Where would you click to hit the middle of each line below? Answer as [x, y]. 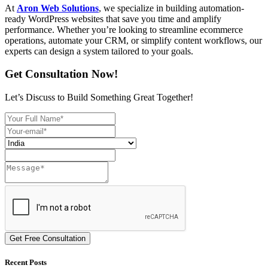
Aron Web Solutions [58, 8]
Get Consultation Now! [61, 74]
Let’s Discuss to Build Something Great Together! [99, 98]
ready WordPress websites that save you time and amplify [113, 19]
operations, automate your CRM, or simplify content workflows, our [133, 40]
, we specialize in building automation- [171, 8]
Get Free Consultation [48, 239]
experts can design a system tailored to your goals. [99, 51]
